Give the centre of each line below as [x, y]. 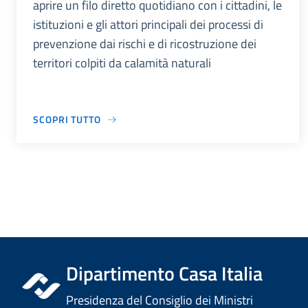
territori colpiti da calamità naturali [122, 63]
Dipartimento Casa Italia [165, 274]
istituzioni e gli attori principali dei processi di [148, 25]
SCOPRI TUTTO [67, 120]
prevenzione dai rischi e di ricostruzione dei [145, 44]
